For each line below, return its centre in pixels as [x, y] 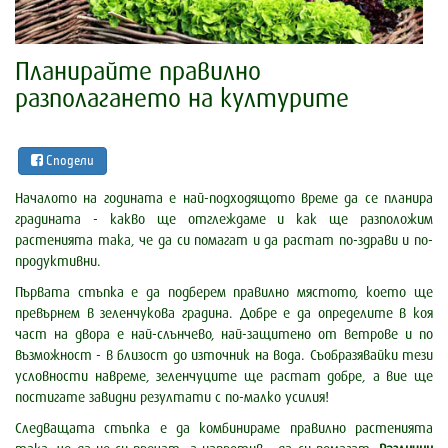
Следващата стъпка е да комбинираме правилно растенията [224, 429]
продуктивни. [60, 262]
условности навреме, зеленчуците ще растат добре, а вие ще [224, 377]
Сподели [68, 161]
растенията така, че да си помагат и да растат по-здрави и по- [224, 241]
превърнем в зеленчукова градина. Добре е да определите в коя [224, 314]
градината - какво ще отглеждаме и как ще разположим [224, 220]
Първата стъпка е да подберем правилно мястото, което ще [224, 293]
